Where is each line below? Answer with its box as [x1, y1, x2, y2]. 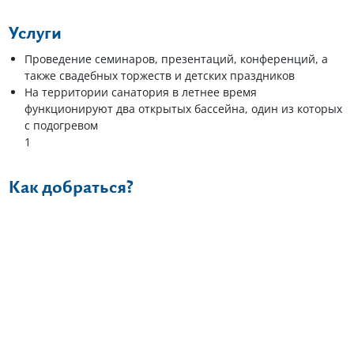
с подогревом [24, 118, 98, 133]
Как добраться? [8, 179, 134, 197]
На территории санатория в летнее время [24, 85, 257, 100]
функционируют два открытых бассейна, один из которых [24, 101, 342, 116]
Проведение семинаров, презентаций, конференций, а [24, 51, 328, 66]
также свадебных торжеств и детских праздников [24, 68, 295, 83]
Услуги [8, 25, 62, 43]
